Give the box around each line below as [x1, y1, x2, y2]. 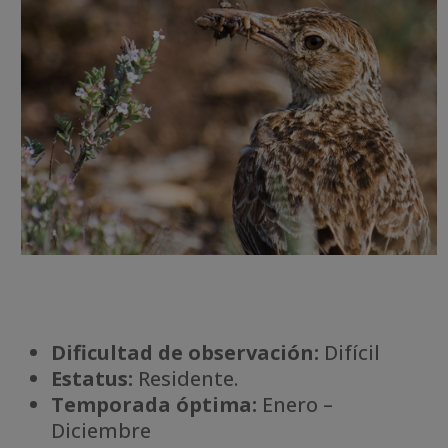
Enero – [257, 391, 334, 419]
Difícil [319, 339, 381, 367]
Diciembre [51, 417, 152, 445]
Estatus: [51, 365, 134, 393]
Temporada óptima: [51, 391, 258, 419]
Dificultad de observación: [51, 339, 320, 367]
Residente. [133, 365, 239, 393]
